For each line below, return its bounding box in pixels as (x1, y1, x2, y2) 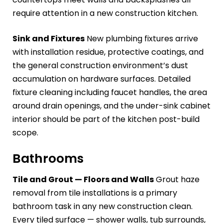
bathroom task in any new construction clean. (12, 200, 193, 212)
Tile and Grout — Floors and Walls (12, 173, 154, 185)
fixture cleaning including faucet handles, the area (12, 87, 207, 99)
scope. (12, 127, 38, 139)
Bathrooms (12, 150, 84, 168)
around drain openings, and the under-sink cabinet (12, 100, 211, 112)
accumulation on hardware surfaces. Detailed (12, 73, 191, 85)
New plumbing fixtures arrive (85, 33, 198, 45)
